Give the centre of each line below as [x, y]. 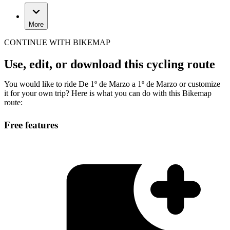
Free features [31, 125]
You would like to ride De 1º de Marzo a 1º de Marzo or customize [112, 84]
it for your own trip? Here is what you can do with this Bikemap [108, 93]
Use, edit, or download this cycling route [110, 64]
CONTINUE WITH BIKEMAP [57, 43]
